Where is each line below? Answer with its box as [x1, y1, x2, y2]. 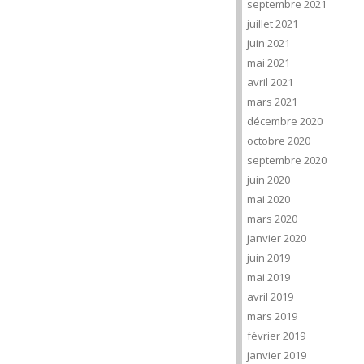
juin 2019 [247, 250, 290, 265]
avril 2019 [247, 289, 293, 304]
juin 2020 [247, 172, 290, 187]
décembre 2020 [247, 114, 323, 128]
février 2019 [247, 328, 305, 343]
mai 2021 [247, 55, 290, 70]
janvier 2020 [247, 231, 306, 245]
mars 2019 [247, 309, 297, 323]
